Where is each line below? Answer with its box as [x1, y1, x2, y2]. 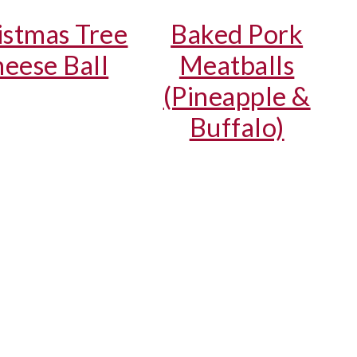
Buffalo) [189, 111, 284, 143]
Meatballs [178, 49, 295, 80]
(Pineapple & [163, 80, 311, 112]
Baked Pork [171, 18, 304, 49]
